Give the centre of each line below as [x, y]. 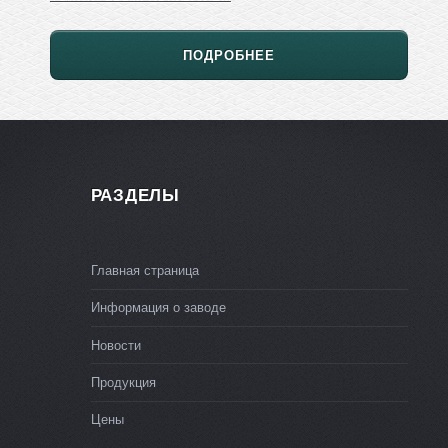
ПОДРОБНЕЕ [229, 55]
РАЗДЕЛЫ [135, 195]
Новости [115, 345]
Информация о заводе [158, 308]
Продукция [123, 383]
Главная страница [144, 271]
